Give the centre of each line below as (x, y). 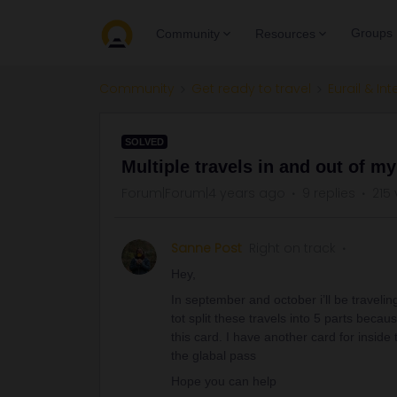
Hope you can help (224, 381)
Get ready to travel (251, 89)
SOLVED (144, 142)
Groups (372, 33)
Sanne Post (206, 248)
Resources (285, 33)
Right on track (292, 248)
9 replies (329, 193)
